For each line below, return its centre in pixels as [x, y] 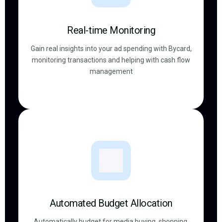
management [111, 71]
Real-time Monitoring [111, 30]
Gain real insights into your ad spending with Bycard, [111, 49]
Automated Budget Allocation [111, 203]
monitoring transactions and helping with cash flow [111, 60]
